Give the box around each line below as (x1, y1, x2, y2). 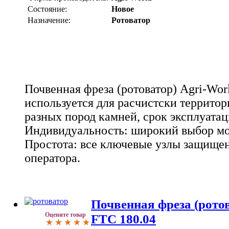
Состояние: (28, 4, 67, 13)
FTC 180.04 (91, 211, 156, 226)
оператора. (25, 151, 80, 165)
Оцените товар (45, 211, 86, 218)
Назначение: (28, 15, 71, 25)
